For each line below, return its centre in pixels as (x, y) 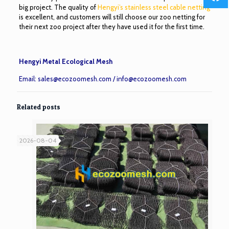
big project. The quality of (58, 7)
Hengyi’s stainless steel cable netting (154, 7)
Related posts (39, 107)
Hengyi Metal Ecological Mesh (65, 62)
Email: (28, 79)
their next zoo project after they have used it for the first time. (111, 27)
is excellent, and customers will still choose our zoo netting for (112, 17)
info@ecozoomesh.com (151, 79)
